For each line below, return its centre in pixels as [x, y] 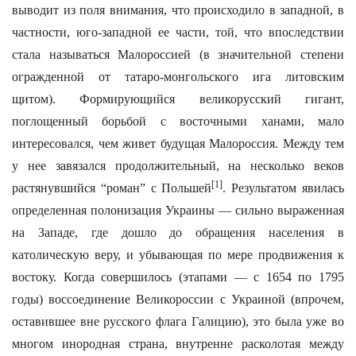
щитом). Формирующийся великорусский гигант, [178, 99]
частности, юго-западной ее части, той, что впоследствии [178, 32]
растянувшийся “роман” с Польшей [112, 188]
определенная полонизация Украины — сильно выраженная [178, 210]
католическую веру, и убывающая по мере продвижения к [178, 255]
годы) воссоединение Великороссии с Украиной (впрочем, [178, 299]
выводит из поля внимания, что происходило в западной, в [178, 10]
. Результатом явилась [284, 188]
